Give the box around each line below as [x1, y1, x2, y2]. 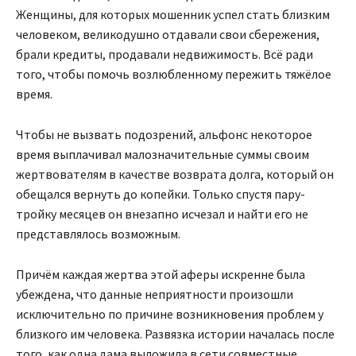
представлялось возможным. [16, 225, 180, 242]
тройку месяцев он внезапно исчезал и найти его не [16, 205, 308, 222]
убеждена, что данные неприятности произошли [16, 285, 293, 302]
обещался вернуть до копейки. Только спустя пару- [16, 185, 305, 202]
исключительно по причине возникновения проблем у [16, 305, 323, 322]
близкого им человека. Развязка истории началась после [16, 325, 335, 342]
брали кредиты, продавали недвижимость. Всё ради [16, 45, 313, 62]
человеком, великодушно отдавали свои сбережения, [16, 25, 319, 42]
